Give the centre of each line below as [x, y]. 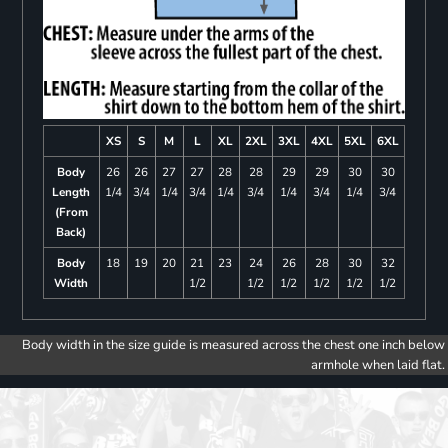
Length [71, 192]
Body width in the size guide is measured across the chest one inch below [233, 345]
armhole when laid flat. [378, 365]
